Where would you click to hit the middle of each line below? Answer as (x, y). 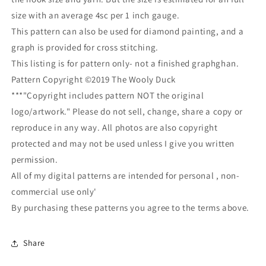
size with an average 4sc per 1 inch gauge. (96, 15)
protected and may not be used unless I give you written (123, 143)
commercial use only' (54, 191)
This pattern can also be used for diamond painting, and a (128, 31)
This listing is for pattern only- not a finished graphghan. (125, 63)
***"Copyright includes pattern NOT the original (108, 95)
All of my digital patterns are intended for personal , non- (126, 175)
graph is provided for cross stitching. (85, 47)
